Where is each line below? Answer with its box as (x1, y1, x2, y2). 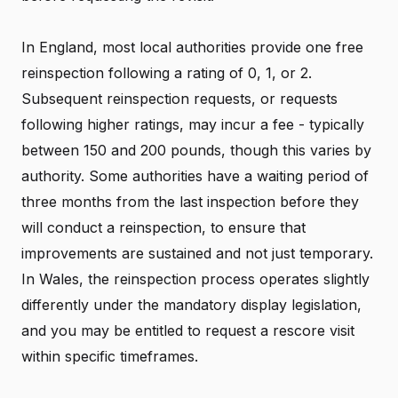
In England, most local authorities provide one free (21, 38, 363, 56)
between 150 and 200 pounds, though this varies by (21, 141, 371, 159)
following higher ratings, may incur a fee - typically (21, 115, 364, 133)
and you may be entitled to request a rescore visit (21, 322, 354, 339)
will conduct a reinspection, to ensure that (21, 219, 306, 236)
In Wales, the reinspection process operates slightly (21, 270, 370, 288)
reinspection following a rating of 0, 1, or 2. (21, 64, 312, 82)
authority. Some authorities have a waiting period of (21, 167, 369, 185)
